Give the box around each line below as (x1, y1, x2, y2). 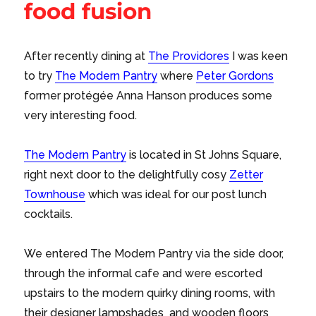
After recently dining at (24, 49, 149, 63)
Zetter (229, 168, 264, 182)
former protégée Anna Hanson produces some (24, 89, 273, 103)
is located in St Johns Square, (126, 148, 282, 162)
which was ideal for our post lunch (85, 188, 267, 202)
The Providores (148, 49, 230, 63)
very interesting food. (24, 109, 138, 123)
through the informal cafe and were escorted (24, 267, 263, 281)
